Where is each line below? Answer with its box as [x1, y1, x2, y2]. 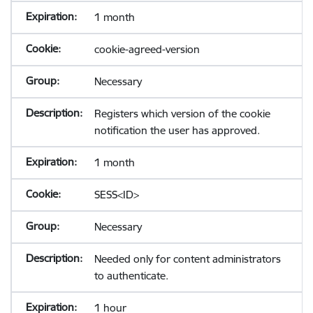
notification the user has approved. [94, 124, 260, 137]
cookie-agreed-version [94, 43, 200, 56]
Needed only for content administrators [94, 252, 281, 265]
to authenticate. [94, 269, 168, 282]
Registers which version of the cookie [94, 107, 270, 120]
